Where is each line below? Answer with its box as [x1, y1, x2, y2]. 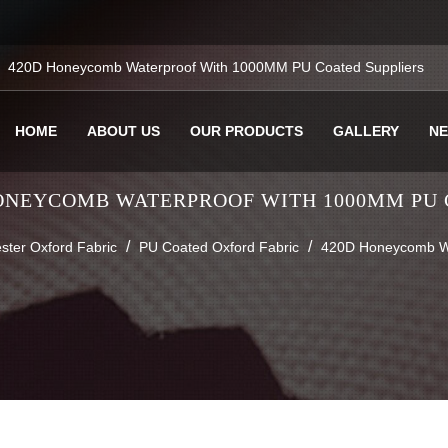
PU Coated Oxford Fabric [138, 239, 299, 255]
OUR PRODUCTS [190, 123, 303, 139]
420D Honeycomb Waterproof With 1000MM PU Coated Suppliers [8, 59, 424, 75]
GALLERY [333, 123, 399, 139]
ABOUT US [87, 123, 160, 139]
